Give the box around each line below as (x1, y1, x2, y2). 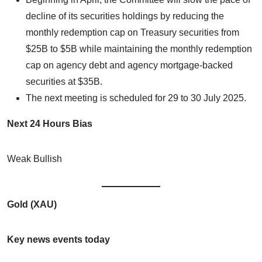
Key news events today (7, 234, 110, 244)
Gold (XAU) (7, 199, 57, 209)
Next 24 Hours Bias (7, 118, 92, 129)
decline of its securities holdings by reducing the (26, 11, 224, 21)
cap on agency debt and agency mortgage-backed (26, 60, 233, 70)
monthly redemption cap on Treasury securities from (26, 27, 239, 37)
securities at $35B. (26, 76, 102, 87)
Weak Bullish (7, 153, 62, 164)
